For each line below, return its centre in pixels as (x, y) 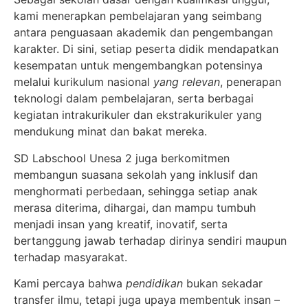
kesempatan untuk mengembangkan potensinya (138, 66)
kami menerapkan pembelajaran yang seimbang (138, 16)
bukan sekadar (223, 283)
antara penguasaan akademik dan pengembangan (143, 33)
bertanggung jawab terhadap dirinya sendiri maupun (150, 240)
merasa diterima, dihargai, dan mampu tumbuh (135, 207)
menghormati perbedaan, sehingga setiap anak (136, 191)
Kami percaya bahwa (70, 283)
